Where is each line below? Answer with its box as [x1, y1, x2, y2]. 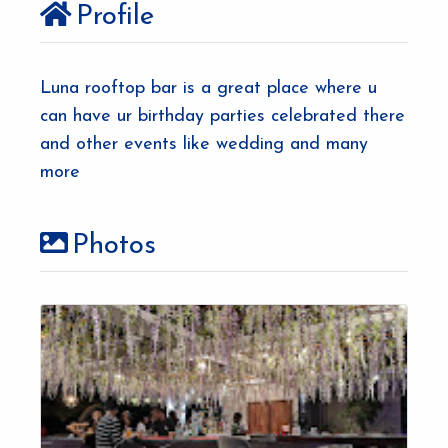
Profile [76, 3, 154, 32]
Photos [72, 232, 156, 261]
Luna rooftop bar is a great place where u [40, 79, 377, 99]
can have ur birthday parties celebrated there [40, 107, 405, 127]
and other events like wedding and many [40, 135, 368, 155]
